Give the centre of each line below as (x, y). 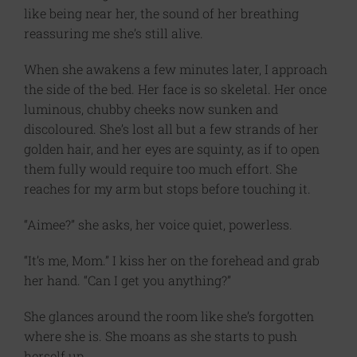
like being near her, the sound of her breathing (161, 14)
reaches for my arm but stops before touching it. (167, 189)
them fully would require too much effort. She (161, 169)
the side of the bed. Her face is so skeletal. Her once (175, 89)
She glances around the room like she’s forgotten (169, 316)
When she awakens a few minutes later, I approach (176, 69)
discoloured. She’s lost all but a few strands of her (171, 129)
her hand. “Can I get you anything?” (127, 280)
